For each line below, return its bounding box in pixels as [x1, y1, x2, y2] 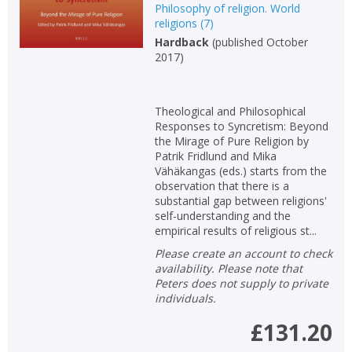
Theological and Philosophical [154, 103, 306, 119]
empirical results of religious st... [154, 222, 317, 238]
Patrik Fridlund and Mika [154, 148, 277, 163]
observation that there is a [154, 178, 289, 193]
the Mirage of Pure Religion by [154, 133, 309, 148]
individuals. [154, 290, 216, 306]
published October [214, 34, 308, 49]
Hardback [154, 34, 209, 49]
